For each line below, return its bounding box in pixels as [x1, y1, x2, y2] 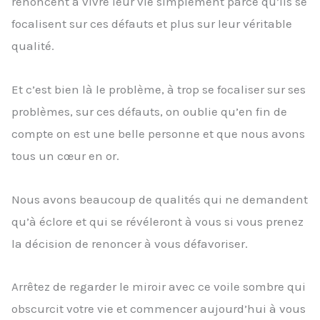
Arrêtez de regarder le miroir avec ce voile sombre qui [11, 279, 306, 294]
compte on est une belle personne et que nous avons [11, 126, 305, 141]
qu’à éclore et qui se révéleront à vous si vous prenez [11, 214, 304, 229]
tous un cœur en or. [11, 148, 119, 163]
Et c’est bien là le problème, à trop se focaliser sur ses [11, 81, 306, 96]
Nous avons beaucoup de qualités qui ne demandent [11, 191, 308, 206]
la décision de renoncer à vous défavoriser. [11, 236, 248, 251]
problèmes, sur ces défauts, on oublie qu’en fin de [11, 104, 287, 119]
